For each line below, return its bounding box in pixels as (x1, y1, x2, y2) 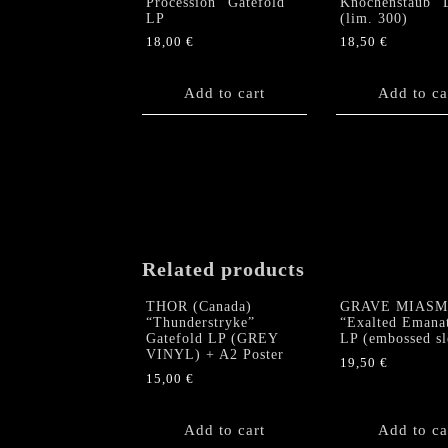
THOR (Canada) (146, 299, 252, 315)
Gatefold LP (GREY (146, 331, 278, 347)
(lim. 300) (339, 10, 408, 26)
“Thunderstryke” (146, 315, 255, 331)
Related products (142, 257, 305, 280)
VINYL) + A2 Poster (146, 347, 284, 363)
